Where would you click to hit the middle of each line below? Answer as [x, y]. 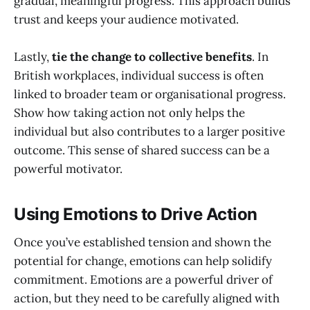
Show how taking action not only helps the [129, 113]
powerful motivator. [68, 169]
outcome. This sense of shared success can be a [142, 151]
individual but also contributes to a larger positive [149, 132]
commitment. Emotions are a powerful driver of [143, 279]
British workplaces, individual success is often [139, 76]
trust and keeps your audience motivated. [126, 19]
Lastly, [33, 57]
